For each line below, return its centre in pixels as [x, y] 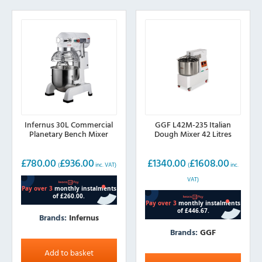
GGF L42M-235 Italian [193, 125]
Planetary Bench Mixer [69, 134]
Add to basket [69, 252]
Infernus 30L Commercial [69, 125]
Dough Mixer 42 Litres [193, 134]
